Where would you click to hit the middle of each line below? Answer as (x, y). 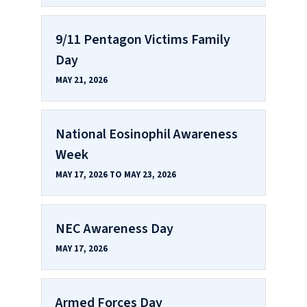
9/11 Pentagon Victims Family (143, 39)
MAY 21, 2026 (82, 80)
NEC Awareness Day (114, 229)
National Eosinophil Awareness (147, 134)
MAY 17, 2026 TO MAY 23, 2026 (116, 174)
